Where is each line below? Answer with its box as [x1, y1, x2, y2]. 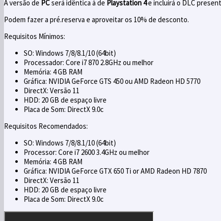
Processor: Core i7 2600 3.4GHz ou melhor [24, 147, 149, 157]
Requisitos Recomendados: [4, 121, 88, 131]
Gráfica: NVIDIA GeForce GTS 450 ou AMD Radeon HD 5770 [24, 76, 200, 86]
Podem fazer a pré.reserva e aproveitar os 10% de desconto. [4, 14, 189, 24]
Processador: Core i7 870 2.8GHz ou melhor [24, 57, 153, 67]
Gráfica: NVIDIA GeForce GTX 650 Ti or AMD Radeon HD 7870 [24, 166, 207, 176]
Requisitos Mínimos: [4, 31, 65, 41]
